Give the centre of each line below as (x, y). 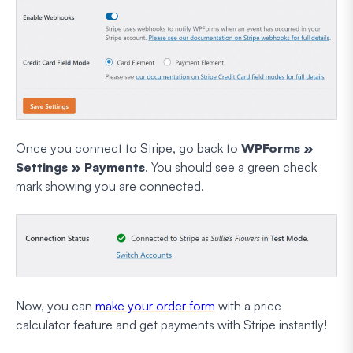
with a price (248, 305)
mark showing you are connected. (110, 186)
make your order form (155, 305)
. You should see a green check (231, 167)
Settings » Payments (80, 167)
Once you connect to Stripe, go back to (128, 148)
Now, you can (56, 305)
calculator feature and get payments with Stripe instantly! (171, 324)
